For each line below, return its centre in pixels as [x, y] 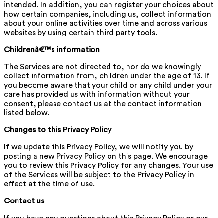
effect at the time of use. [49, 184]
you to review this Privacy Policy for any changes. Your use [109, 165]
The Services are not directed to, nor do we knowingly [102, 66]
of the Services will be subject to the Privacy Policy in [99, 174]
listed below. [27, 113]
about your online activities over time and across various [106, 23]
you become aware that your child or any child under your [108, 85]
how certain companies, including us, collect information [108, 14]
